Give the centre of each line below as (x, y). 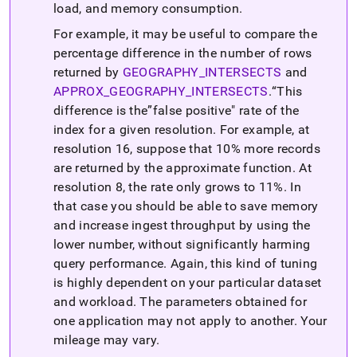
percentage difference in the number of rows (183, 53)
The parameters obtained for (222, 301)
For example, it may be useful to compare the (186, 33)
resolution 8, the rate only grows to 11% (169, 186)
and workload (93, 301)
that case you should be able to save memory (186, 206)
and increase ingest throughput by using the (182, 225)
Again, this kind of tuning (242, 263)
